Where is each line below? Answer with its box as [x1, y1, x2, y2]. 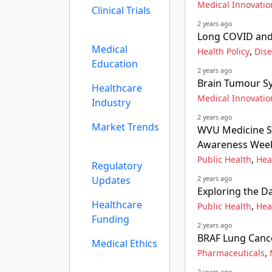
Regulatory [92, 159, 142, 172]
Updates [92, 174, 131, 187]
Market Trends [92, 120, 159, 134]
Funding [92, 212, 129, 226]
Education [92, 57, 138, 70]
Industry [92, 96, 131, 109]
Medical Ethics [92, 237, 157, 250]
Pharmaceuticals [197, 247, 265, 259]
